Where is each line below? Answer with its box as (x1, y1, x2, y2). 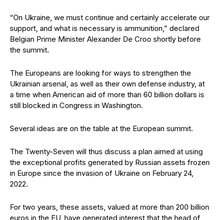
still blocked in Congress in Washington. (10, 101, 143, 110)
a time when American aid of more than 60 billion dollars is (10, 90, 204, 99)
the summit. (10, 45, 49, 55)
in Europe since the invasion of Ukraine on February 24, (10, 168, 193, 178)
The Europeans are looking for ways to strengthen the (10, 68, 191, 78)
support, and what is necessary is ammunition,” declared (10, 24, 199, 33)
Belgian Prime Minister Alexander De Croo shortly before (10, 34, 201, 44)
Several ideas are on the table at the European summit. (10, 124, 193, 133)
